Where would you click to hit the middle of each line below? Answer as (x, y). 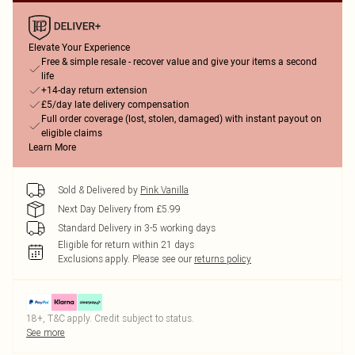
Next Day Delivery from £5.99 (119, 209)
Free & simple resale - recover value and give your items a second (179, 62)
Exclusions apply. (94, 259)
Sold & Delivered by (98, 190)
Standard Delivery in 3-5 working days (137, 228)
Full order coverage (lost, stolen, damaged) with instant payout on (181, 119)
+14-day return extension (94, 90)
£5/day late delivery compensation (115, 105)
